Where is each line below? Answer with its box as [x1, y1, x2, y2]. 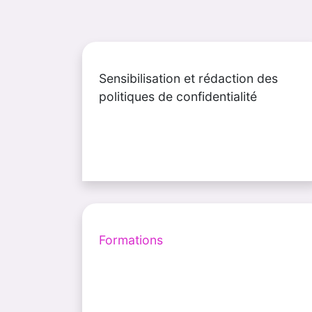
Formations [99, 232, 163, 247]
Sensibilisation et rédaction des [99, 70, 278, 86]
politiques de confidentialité [99, 88, 257, 104]
